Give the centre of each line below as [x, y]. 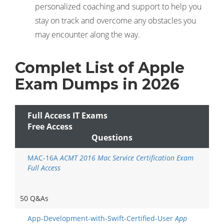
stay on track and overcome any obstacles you [115, 20]
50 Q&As [34, 198]
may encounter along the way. [87, 34]
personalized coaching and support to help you [118, 6]
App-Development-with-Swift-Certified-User [101, 218]
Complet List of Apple [100, 68]
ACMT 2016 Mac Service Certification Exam [127, 158]
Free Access [50, 126]
